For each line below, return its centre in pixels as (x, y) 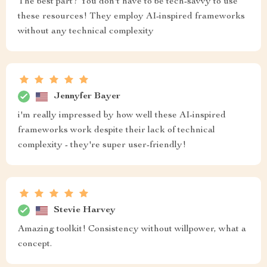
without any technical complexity (86, 32)
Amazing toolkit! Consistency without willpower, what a (132, 229)
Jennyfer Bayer (87, 96)
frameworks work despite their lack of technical (117, 131)
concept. (35, 244)
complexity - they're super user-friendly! (102, 145)
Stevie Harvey (85, 210)
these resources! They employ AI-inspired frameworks (131, 17)
